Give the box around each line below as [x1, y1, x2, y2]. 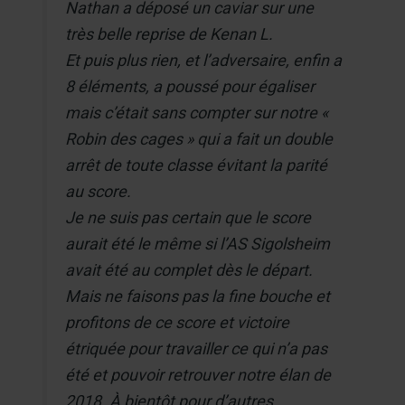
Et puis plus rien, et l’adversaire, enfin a [65, 50, 343, 70]
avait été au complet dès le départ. [65, 259, 314, 279]
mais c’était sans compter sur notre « [65, 102, 329, 122]
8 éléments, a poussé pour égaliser [65, 76, 316, 96]
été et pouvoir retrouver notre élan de [65, 364, 332, 384]
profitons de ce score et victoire [65, 312, 290, 332]
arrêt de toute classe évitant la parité [65, 155, 328, 174]
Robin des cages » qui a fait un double [65, 128, 334, 148]
